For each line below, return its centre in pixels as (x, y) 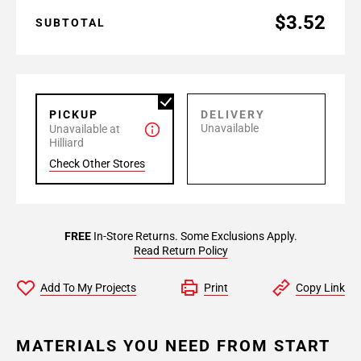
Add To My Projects (88, 288)
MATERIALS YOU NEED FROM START (173, 346)
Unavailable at (85, 129)
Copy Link (320, 288)
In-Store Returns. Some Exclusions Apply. (194, 236)
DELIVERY (233, 114)
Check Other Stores (97, 164)
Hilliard (66, 143)
